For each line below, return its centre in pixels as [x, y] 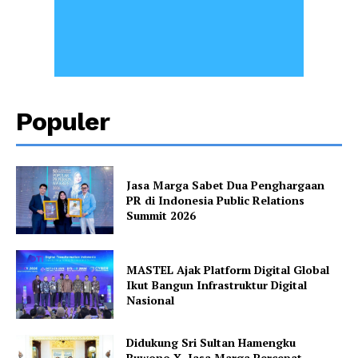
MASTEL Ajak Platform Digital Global [228, 269]
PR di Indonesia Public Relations [216, 200]
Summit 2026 [161, 215]
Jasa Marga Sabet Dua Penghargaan [226, 185]
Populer [63, 121]
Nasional [151, 300]
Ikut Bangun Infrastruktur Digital [217, 284]
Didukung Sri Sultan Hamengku [211, 342]
